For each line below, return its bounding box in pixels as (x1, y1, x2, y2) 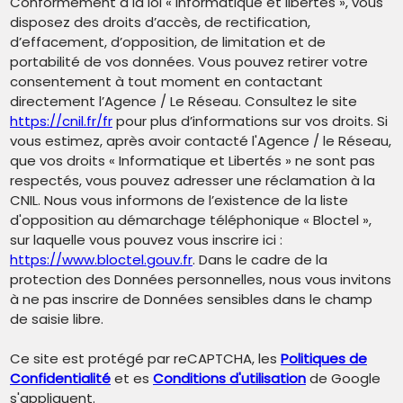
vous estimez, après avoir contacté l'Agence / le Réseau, (10, 131, 391, 151)
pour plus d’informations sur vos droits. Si (112, 112, 388, 131)
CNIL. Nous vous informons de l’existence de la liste (10, 191, 348, 210)
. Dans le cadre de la (193, 250, 327, 270)
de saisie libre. (10, 309, 103, 329)
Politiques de (281, 349, 367, 369)
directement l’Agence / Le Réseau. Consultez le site (10, 92, 357, 112)
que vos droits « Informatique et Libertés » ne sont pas (10, 151, 375, 171)
